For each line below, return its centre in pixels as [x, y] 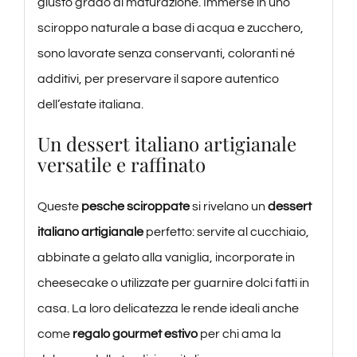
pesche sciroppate [135, 206]
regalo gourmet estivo [135, 333]
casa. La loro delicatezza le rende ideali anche [168, 308]
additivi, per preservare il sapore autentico [158, 78]
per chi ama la [239, 333]
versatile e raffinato [121, 164]
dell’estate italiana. [90, 104]
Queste [59, 206]
